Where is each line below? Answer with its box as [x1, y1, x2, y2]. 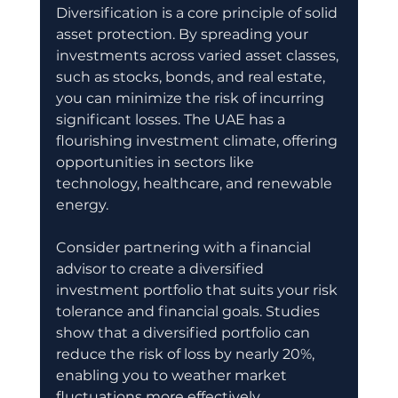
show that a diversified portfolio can [55, 323, 314, 341]
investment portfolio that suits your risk [55, 281, 341, 298]
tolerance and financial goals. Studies [55, 302, 323, 320]
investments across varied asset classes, [55, 46, 342, 64]
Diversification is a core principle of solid [55, 4, 341, 21]
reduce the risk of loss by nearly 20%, [55, 345, 318, 362]
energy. [55, 195, 108, 213]
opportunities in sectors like [55, 153, 258, 171]
